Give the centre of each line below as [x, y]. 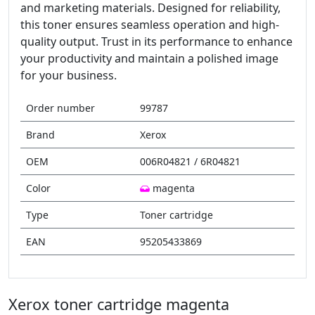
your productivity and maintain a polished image [149, 58]
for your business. [69, 75]
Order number [60, 108]
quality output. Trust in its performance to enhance [156, 41]
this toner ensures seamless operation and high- [150, 25]
